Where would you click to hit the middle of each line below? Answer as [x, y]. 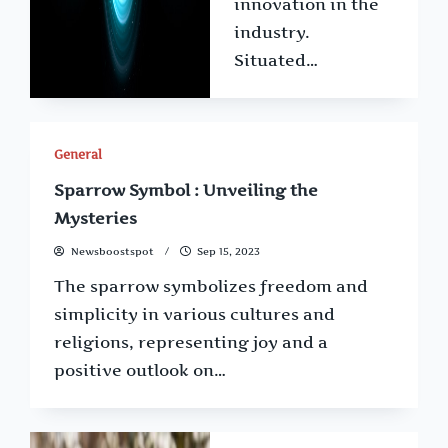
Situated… [276, 59]
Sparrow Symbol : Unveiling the [186, 189]
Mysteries [95, 217]
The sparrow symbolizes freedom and [211, 286]
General [78, 154]
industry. [272, 31]
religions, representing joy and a [191, 342]
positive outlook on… [140, 370]
